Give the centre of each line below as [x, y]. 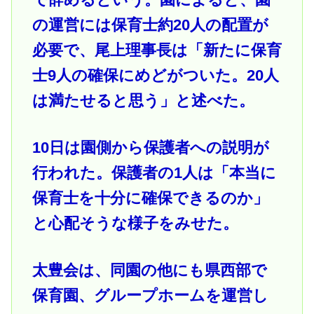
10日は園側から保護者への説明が [150, 147]
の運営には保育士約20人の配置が [150, 25]
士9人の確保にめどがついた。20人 [155, 76]
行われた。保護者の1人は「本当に [154, 172]
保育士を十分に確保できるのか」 [150, 198]
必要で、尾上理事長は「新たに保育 [157, 50]
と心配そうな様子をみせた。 [135, 223]
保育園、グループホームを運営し [150, 295]
